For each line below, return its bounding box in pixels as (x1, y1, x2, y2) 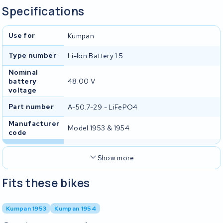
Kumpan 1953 (6, 204, 47, 213)
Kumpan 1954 (54, 204, 96, 213)
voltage (8, 85, 37, 95)
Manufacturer (8, 118, 60, 128)
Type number (8, 50, 56, 60)
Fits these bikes (2, 175, 91, 191)
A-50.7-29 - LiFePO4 (68, 102, 138, 111)
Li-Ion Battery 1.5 (68, 51, 123, 60)
